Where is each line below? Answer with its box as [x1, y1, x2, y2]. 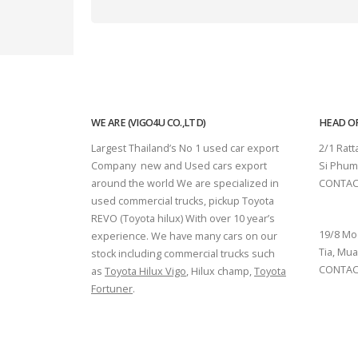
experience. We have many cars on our [91, 229, 277, 243]
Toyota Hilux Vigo [105, 265, 186, 278]
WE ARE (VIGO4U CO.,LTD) [91, 116, 206, 129]
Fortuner [91, 282, 133, 296]
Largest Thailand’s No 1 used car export [91, 141, 279, 155]
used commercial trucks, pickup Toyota [91, 194, 274, 208]
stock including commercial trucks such [91, 247, 275, 261]
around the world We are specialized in [91, 177, 279, 190]
